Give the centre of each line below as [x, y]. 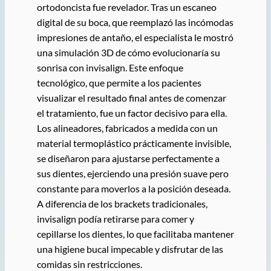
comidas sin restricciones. [89, 264]
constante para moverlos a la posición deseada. [133, 188]
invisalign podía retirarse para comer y [115, 218]
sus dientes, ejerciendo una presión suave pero [132, 173]
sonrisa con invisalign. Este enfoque [110, 67]
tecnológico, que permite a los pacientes [119, 82]
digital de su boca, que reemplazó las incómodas [135, 22]
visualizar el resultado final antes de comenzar [131, 97]
